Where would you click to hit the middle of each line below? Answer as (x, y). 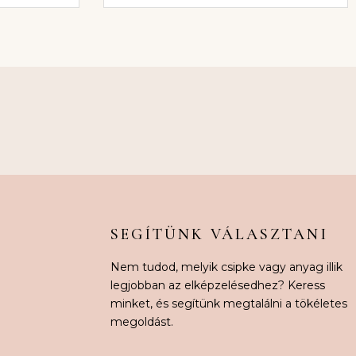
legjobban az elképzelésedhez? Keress (217, 285)
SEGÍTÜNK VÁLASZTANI (219, 234)
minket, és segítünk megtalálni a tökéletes (228, 303)
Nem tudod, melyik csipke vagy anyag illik (226, 267)
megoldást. (141, 321)
